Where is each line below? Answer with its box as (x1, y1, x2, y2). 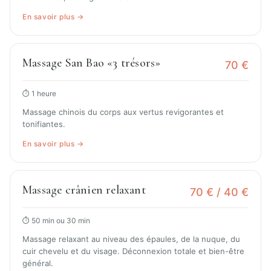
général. (22, 258, 53, 269)
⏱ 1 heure (22, 89, 56, 99)
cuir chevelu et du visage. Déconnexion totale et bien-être (22, 246, 244, 256)
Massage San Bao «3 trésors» (22, 56, 161, 71)
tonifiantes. (22, 119, 65, 129)
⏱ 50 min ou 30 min (22, 216, 90, 226)
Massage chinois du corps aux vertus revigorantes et (22, 107, 224, 117)
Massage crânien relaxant (22, 183, 146, 198)
